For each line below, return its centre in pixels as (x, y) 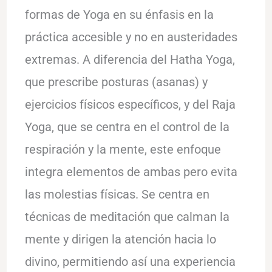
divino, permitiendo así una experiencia (130, 261)
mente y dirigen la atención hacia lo (120, 239)
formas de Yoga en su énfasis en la (119, 14)
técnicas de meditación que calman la (127, 216)
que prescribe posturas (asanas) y (116, 82)
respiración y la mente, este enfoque (123, 149)
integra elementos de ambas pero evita (131, 172)
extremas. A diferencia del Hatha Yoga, (130, 59)
